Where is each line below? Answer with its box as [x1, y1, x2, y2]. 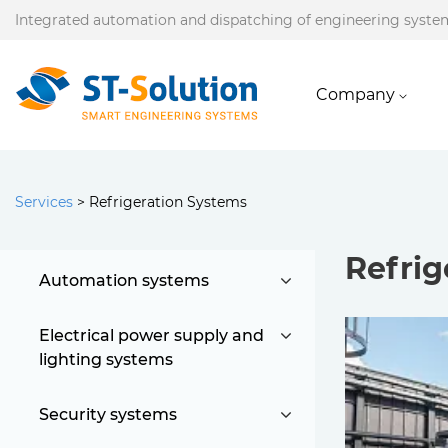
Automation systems [39, 271, 209, 290]
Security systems [39, 405, 177, 424]
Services [15, 193, 73, 211]
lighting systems [39, 350, 173, 369]
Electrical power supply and [39, 326, 264, 345]
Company [315, 85, 395, 104]
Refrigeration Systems [89, 193, 247, 211]
